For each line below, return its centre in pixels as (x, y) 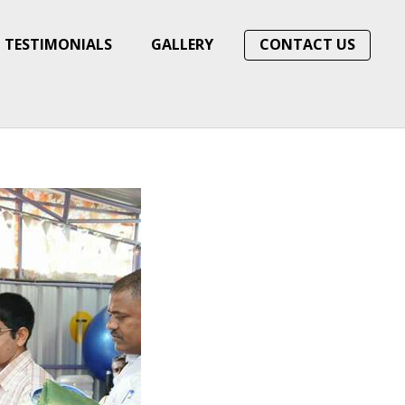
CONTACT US (307, 45)
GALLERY (183, 45)
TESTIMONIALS (59, 45)
